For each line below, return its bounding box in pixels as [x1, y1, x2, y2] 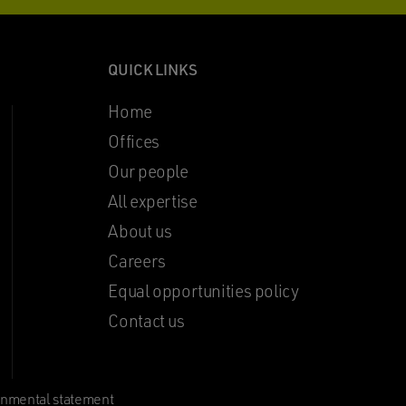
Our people [108, 159, 188, 182]
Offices [108, 130, 159, 152]
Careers [108, 249, 166, 272]
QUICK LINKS [108, 59, 198, 79]
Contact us [108, 309, 185, 332]
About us [108, 219, 172, 242]
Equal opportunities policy [108, 279, 299, 302]
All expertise [108, 189, 198, 212]
